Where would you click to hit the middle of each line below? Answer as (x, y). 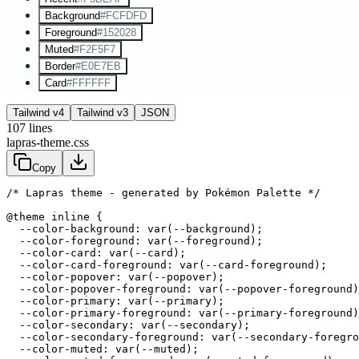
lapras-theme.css (48, 142)
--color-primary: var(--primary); (115, 301)
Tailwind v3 (103, 112)
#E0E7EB (98, 66)
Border (60, 66)
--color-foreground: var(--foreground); (135, 240)
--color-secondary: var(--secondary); (128, 325)
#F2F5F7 (95, 49)
